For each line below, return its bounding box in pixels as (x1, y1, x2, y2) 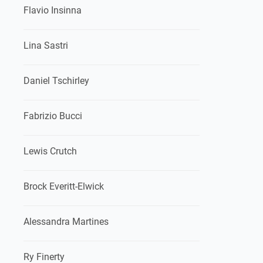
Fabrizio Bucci (23, 110, 82, 122)
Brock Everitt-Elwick (23, 181, 104, 192)
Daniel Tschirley (23, 75, 89, 86)
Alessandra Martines (23, 216, 109, 227)
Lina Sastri (23, 40, 68, 51)
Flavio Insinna (23, 5, 82, 16)
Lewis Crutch (23, 146, 77, 157)
